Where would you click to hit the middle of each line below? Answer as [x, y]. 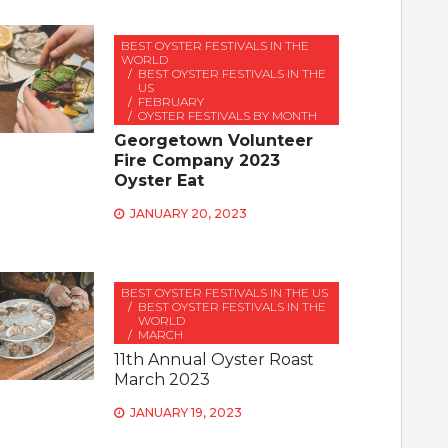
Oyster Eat [159, 180]
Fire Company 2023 [197, 160]
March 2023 [162, 379]
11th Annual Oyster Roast [214, 359]
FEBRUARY [171, 101]
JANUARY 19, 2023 [186, 412]
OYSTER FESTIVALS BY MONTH [228, 115]
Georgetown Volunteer [214, 140]
